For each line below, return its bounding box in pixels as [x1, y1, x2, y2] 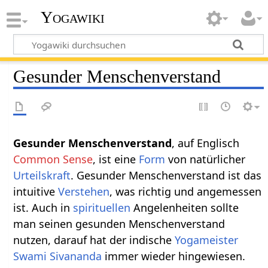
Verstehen [58, 184, 110, 199]
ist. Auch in [13, 200, 74, 215]
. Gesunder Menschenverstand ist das [71, 167, 262, 182]
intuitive [13, 184, 59, 199]
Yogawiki [40, 8, 105, 27]
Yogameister [175, 232, 239, 247]
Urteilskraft [13, 167, 71, 182]
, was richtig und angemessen [109, 184, 262, 199]
